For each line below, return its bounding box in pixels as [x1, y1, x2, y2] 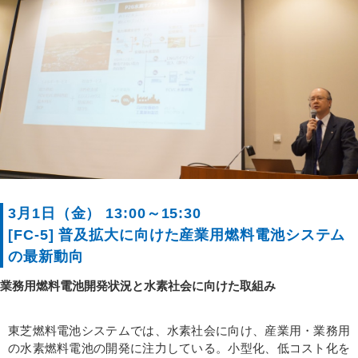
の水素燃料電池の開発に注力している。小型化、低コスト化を [8, 340, 350, 355]
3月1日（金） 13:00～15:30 [8, 205, 202, 221]
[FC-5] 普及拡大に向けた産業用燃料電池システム [8, 226, 346, 243]
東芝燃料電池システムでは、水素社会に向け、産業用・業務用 [8, 323, 350, 337]
